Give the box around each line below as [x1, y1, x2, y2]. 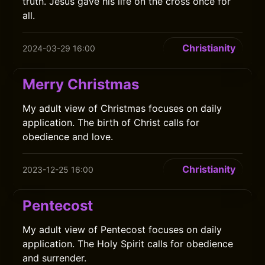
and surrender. [22, 252, 87, 264]
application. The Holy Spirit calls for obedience [22, 238, 234, 250]
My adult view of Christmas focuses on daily [22, 102, 222, 114]
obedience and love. [22, 131, 114, 143]
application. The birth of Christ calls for [22, 117, 200, 128]
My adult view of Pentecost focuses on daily [22, 224, 222, 235]
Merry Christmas [22, 76, 140, 93]
